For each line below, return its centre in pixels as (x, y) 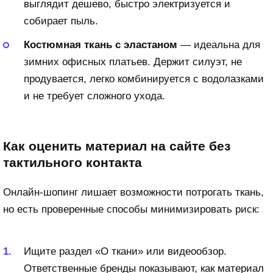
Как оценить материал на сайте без (117, 146)
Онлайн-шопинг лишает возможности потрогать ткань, (133, 193)
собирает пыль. (61, 21)
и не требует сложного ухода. (94, 96)
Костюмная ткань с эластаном (101, 45)
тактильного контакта (73, 162)
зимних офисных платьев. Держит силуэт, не (133, 62)
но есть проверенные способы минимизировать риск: (131, 210)
